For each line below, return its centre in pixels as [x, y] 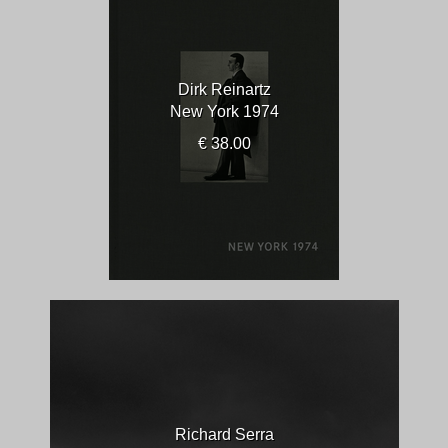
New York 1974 [224, 111]
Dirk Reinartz [224, 89]
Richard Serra [224, 434]
